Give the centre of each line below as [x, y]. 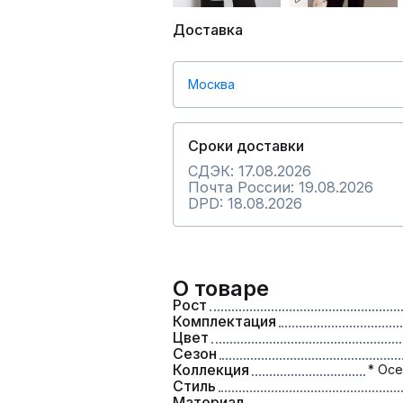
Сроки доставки [246, 146]
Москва [211, 84]
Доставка [208, 30]
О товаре [221, 288]
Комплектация [224, 321]
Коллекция [211, 370]
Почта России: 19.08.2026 [281, 187]
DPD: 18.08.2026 [245, 203]
